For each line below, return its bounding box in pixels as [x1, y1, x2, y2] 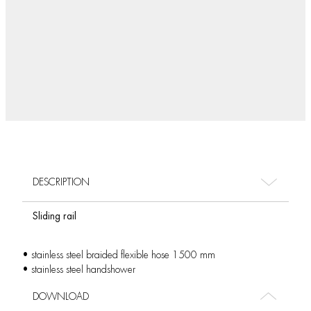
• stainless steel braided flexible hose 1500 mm [22, 250, 215, 260]
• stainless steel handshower [22, 264, 135, 274]
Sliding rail [33, 211, 76, 221]
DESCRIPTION [33, 177, 90, 187]
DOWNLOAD [33, 292, 89, 301]
